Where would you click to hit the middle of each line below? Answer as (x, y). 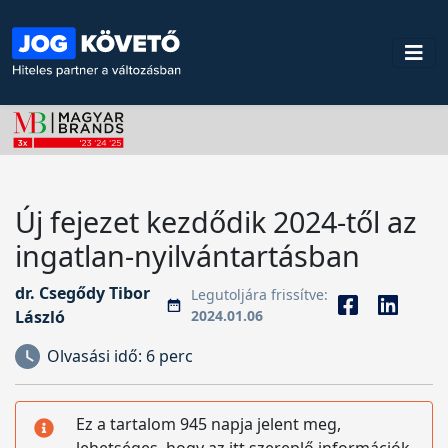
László (40, 317)
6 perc (169, 356)
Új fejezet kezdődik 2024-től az (216, 221)
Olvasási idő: (96, 356)
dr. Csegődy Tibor (82, 293)
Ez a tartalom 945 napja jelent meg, (208, 424)
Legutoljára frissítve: (259, 294)
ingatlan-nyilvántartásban (187, 255)
